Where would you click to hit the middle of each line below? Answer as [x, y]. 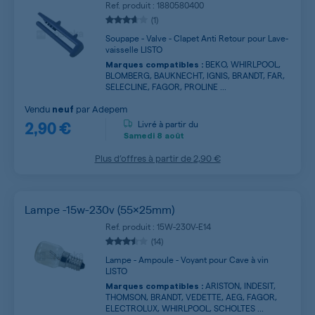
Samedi [139, 135]
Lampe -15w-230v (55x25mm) [99, 209]
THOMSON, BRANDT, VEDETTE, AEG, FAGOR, [191, 297]
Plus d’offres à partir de [144, 158]
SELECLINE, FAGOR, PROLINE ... [166, 86]
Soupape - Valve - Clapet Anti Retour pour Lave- [197, 38]
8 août [169, 135]
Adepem [110, 109]
